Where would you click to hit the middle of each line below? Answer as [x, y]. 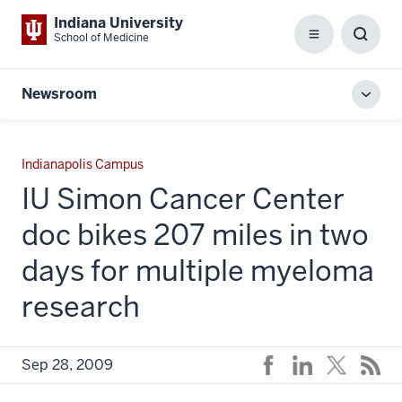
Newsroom [59, 94]
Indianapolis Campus [83, 164]
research [81, 306]
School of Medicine [101, 38]
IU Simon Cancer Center [183, 199]
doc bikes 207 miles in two [195, 235]
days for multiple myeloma [198, 271]
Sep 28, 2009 [67, 365]
